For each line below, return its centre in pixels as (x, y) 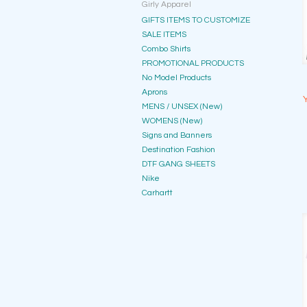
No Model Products (176, 78)
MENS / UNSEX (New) (182, 107)
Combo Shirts (166, 49)
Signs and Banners (177, 135)
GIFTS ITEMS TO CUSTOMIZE (196, 20)
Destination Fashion (179, 150)
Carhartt (157, 193)
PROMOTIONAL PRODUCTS (193, 63)
